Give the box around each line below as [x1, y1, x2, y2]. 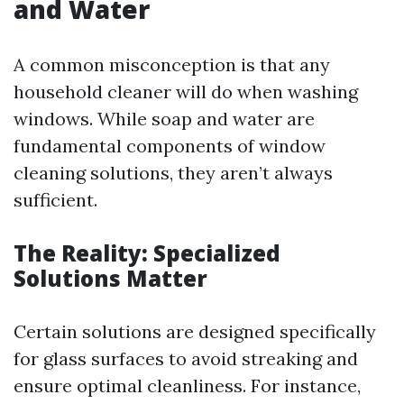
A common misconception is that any [14, 53, 330, 77]
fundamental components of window [14, 134, 326, 158]
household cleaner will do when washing [14, 80, 358, 104]
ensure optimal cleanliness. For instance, [14, 374, 361, 398]
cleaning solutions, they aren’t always [14, 161, 333, 185]
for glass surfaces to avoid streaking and [14, 347, 358, 371]
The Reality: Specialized [14, 238, 280, 269]
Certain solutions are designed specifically [14, 320, 376, 344]
